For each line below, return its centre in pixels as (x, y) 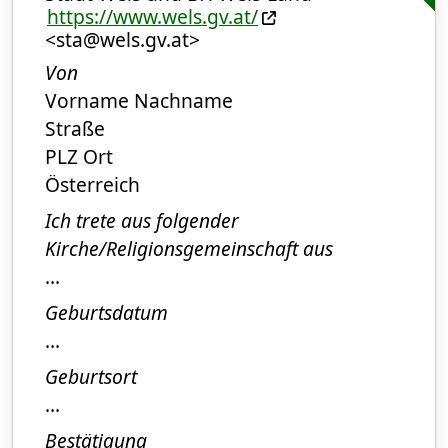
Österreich (92, 185)
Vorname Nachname (139, 101)
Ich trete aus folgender (142, 221)
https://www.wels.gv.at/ (152, 17)
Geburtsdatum (106, 313)
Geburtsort (91, 377)
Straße (75, 129)
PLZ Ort (79, 157)
